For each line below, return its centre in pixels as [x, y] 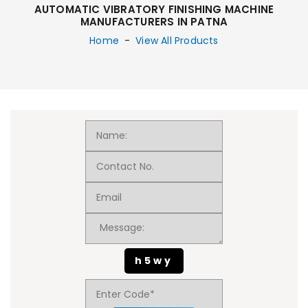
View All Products [177, 41]
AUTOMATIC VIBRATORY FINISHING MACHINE [154, 10]
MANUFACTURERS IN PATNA [154, 22]
